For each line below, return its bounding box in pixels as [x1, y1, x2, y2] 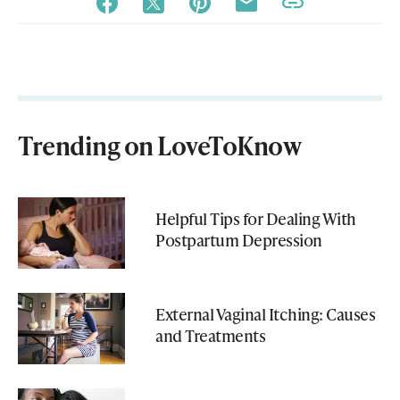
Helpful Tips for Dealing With [155, 206, 356, 229]
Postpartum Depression [155, 228, 322, 251]
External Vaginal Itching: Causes [155, 302, 375, 325]
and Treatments [155, 323, 265, 346]
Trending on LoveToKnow [18, 128, 301, 163]
